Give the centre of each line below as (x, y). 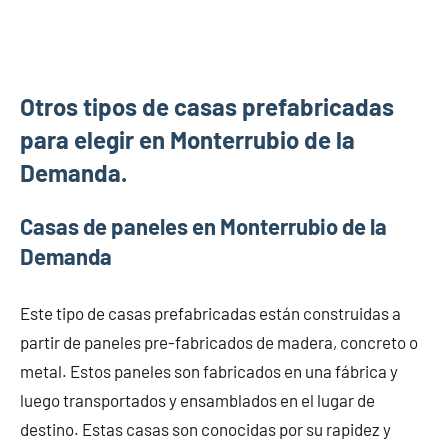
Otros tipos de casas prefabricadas (207, 106)
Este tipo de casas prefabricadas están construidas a (210, 312)
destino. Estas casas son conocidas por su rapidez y (205, 428)
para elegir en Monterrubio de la (187, 139)
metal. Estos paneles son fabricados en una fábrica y (209, 370)
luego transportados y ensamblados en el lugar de (197, 399)
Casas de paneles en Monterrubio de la (203, 225)
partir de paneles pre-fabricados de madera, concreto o (219, 341)
